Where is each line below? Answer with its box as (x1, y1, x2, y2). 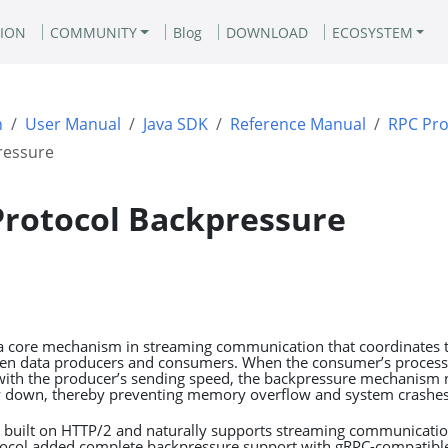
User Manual (25, 113, 121, 135)
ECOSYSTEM (331, 22, 413, 42)
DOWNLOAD (225, 22, 308, 42)
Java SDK (143, 113, 208, 135)
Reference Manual (230, 113, 366, 135)
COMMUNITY (49, 22, 137, 42)
